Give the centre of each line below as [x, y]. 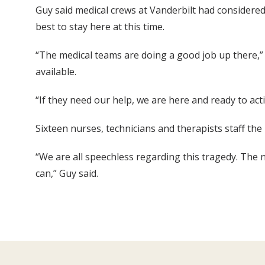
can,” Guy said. [67, 174]
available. [56, 72]
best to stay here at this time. [100, 27]
